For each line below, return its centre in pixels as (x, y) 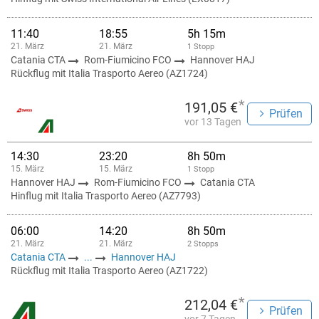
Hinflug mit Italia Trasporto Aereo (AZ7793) (106, 196)
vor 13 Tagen (213, 122)
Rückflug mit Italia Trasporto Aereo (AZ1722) (109, 271)
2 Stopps (203, 244)
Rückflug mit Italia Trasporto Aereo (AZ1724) (109, 73)
